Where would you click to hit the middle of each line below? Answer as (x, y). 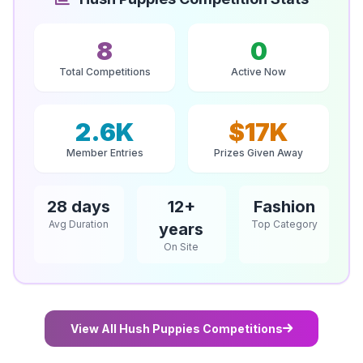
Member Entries (105, 153)
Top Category (284, 224)
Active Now (258, 72)
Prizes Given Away (258, 153)
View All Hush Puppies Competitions (177, 329)
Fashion (284, 207)
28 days (79, 207)
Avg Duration (79, 224)
